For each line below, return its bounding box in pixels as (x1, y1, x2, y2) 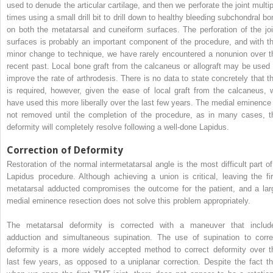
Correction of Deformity (7, 144, 123, 156)
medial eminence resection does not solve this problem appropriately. (7, 196, 250, 205)
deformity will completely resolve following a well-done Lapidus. (7, 122, 229, 132)
